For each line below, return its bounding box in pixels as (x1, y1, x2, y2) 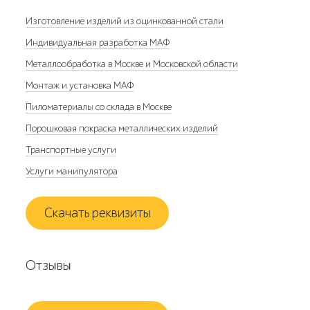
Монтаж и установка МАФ (26, 80, 134, 91)
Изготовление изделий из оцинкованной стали (26, 15, 224, 27)
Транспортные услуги (26, 144, 117, 156)
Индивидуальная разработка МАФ (26, 37, 170, 48)
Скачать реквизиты (44, 205, 151, 221)
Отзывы (26, 257, 72, 273)
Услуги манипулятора (26, 165, 118, 177)
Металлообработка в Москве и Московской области (26, 58, 239, 70)
